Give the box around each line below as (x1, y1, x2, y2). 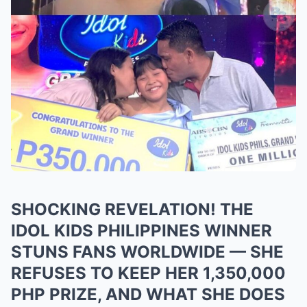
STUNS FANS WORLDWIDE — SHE (11, 241, 284, 262)
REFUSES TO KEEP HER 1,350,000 (11, 262, 286, 283)
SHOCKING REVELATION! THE (11, 199, 254, 219)
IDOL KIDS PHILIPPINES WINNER (11, 220, 272, 241)
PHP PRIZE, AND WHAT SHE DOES (11, 284, 285, 304)
